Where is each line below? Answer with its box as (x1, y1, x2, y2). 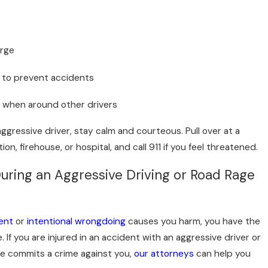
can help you (194, 248, 251, 260)
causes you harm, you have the (126, 215, 261, 228)
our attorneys (134, 248, 194, 260)
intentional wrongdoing (27, 215, 126, 228)
